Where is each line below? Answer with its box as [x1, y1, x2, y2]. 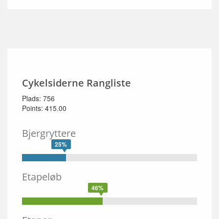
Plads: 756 [22, 93, 55, 103]
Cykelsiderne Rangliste [22, 76, 131, 89]
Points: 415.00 [22, 103, 66, 113]
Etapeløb [22, 170, 62, 183]
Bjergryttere [22, 127, 76, 140]
